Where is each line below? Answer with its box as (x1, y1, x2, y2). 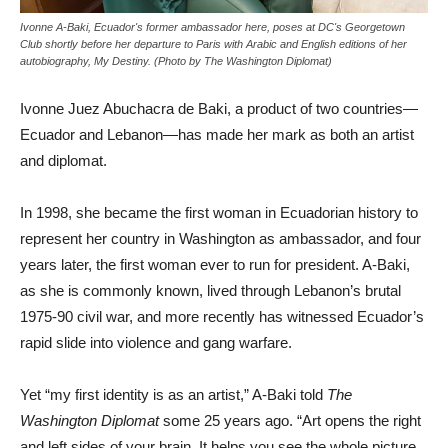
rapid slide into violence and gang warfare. (20, 333, 292, 351)
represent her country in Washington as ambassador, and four (20, 229, 421, 247)
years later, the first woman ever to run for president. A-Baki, (20, 255, 410, 273)
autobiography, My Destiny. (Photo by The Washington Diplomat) (20, 54, 332, 67)
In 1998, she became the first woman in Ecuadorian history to (20, 203, 418, 221)
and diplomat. (20, 151, 107, 169)
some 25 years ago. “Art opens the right (159, 411, 421, 429)
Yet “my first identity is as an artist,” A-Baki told (20, 385, 327, 403)
